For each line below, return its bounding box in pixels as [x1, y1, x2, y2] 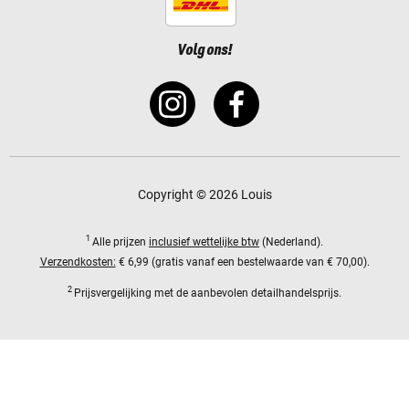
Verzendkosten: [39, 255, 116, 268]
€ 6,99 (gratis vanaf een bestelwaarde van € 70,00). [115, 255, 370, 268]
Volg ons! [177, 41, 232, 58]
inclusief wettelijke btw [149, 235, 259, 248]
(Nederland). [259, 235, 323, 248]
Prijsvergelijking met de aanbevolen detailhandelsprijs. [74, 286, 341, 299]
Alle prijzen [92, 235, 149, 248]
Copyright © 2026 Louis [137, 186, 272, 202]
